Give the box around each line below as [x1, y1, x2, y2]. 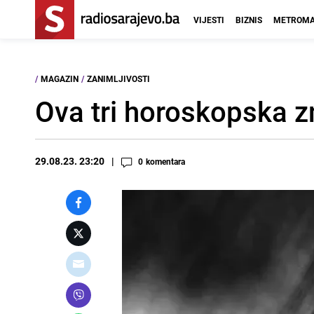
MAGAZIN [41, 73, 78, 84]
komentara [146, 156, 185, 167]
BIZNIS [235, 14, 262, 25]
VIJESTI [193, 14, 224, 25]
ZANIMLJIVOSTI [87, 73, 150, 84]
